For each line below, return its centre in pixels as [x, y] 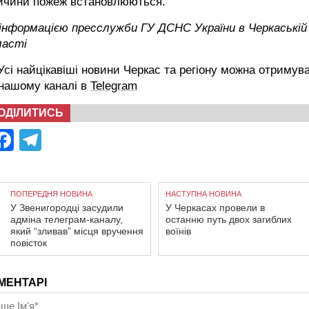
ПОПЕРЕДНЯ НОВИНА [51, 194]
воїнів [178, 231]
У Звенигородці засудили [67, 208]
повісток [29, 243]
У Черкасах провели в [215, 208]
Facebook [63, 140]
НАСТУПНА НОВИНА [203, 194]
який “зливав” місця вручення [77, 231]
